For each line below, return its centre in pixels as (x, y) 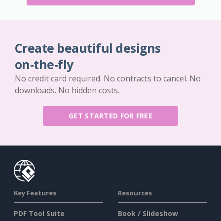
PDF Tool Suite (39, 214)
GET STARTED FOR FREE (110, 116)
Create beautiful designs (88, 48)
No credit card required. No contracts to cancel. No (108, 79)
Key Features (35, 193)
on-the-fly (44, 65)
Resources (135, 193)
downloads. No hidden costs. (67, 91)
